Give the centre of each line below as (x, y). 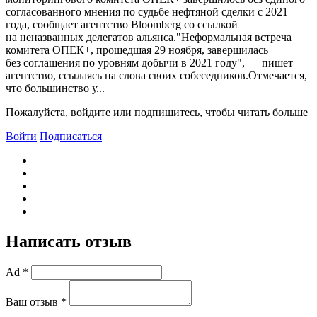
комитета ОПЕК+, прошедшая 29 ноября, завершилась (137, 50)
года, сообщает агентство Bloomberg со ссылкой (122, 24)
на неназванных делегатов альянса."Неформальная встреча (149, 37)
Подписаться (71, 136)
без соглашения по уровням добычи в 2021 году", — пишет (149, 62)
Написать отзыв (69, 241)
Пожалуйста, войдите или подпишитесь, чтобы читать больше (157, 112)
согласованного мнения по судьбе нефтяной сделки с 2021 (147, 11)
